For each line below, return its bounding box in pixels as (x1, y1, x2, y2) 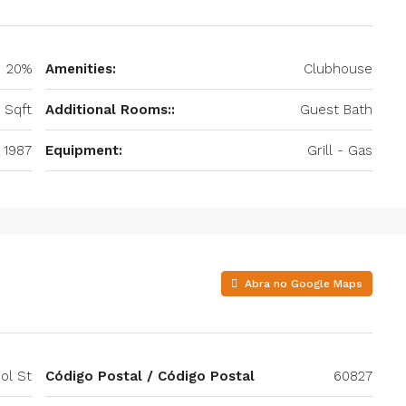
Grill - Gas (307, 142, 372, 159)
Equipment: (45, 142, 122, 159)
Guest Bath (300, 101, 372, 118)
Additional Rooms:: (45, 101, 175, 118)
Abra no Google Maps (241, 277, 362, 290)
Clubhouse (304, 61, 372, 77)
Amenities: (45, 61, 116, 77)
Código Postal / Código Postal (45, 368, 255, 384)
